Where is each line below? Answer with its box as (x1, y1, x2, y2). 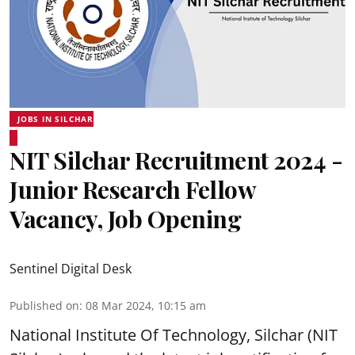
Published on (10, 297, 79, 313)
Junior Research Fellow (10, 173, 255, 205)
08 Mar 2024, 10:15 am (86, 297, 206, 313)
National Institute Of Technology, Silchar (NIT (10, 323, 338, 345)
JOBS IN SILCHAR (17, 113, 94, 124)
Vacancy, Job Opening (10, 202, 241, 235)
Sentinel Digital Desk (10, 259, 132, 277)
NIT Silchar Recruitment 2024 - (10, 143, 342, 176)
